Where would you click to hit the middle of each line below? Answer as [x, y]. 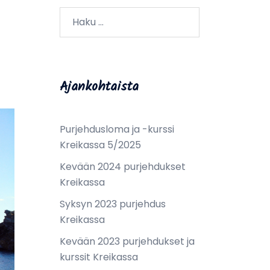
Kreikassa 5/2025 [100, 145]
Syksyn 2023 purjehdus [112, 204]
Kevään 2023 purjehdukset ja [127, 241]
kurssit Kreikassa [99, 257]
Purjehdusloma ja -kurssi [117, 129]
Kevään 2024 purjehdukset [122, 166]
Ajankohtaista [99, 87]
